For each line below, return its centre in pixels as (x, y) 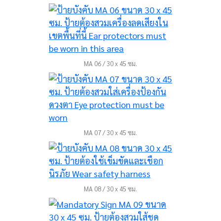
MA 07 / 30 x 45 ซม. (110, 132)
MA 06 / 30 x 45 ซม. (110, 63)
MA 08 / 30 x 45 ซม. (110, 189)
